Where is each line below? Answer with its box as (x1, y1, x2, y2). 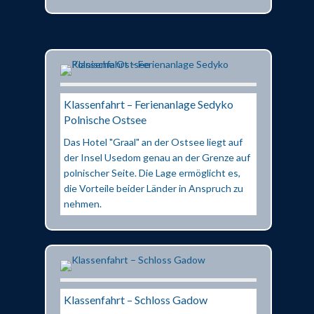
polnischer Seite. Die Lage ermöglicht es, (64, 166, 240, 179)
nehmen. (64, 197, 102, 210)
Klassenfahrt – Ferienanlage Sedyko (64, 97, 233, 111)
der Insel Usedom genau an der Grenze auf (64, 151, 250, 163)
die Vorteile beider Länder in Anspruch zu (64, 182, 243, 194)
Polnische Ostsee (64, 112, 146, 126)
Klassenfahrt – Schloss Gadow (64, 292, 207, 306)
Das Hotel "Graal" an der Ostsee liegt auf (64, 135, 243, 148)
